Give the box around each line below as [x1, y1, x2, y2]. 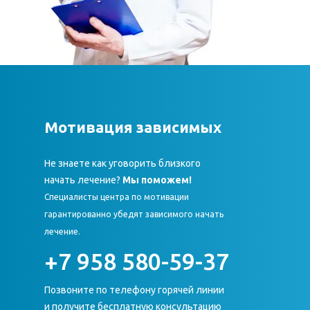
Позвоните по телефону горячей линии [44, 284, 224, 295]
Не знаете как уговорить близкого [44, 158, 201, 169]
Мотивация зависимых [44, 118, 221, 136]
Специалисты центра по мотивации [44, 192, 189, 201]
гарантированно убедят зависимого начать [44, 210, 224, 219]
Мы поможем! [122, 174, 192, 185]
